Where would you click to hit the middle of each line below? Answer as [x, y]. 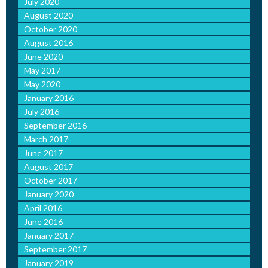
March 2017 [46, 139]
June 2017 [43, 153]
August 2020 [48, 16]
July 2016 [42, 112]
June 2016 [43, 222]
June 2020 [43, 57]
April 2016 [43, 208]
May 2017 [42, 71]
